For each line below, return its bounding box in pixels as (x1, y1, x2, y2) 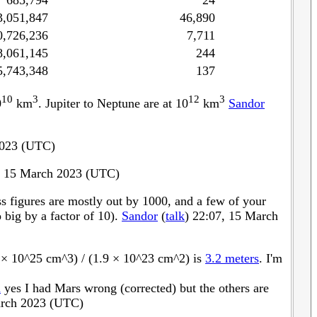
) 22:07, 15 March (185, 209, 278, 223)
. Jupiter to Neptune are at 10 (38, 96, 188, 111)
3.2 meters (205, 250, 259, 265)
